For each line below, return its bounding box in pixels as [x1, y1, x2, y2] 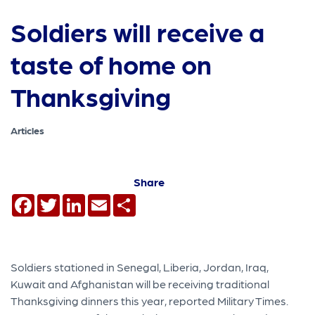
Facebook [34, 192, 88, 206]
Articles [11, 124, 45, 136]
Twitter [60, 192, 98, 206]
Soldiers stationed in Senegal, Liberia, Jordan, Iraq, [11, 259, 269, 274]
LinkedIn [85, 192, 130, 206]
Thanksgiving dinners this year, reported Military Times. [11, 293, 289, 307]
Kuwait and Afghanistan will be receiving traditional [11, 276, 270, 290]
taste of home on [11, 48, 212, 80]
